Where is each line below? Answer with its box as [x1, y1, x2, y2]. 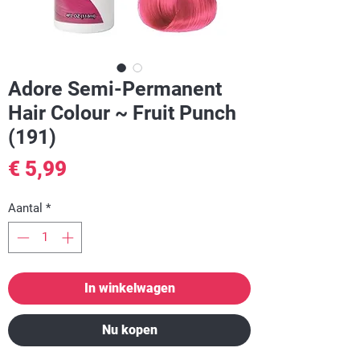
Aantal [8, 201, 43, 215]
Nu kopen [101, 321, 157, 337]
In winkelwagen [84, 280, 175, 296]
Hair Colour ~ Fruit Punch [8, 101, 236, 125]
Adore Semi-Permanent [8, 77, 222, 100]
